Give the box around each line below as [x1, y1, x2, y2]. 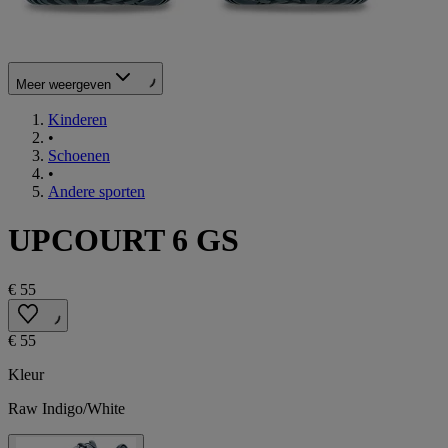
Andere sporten [48, 182, 145, 200]
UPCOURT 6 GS [8, 222, 239, 259]
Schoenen [48, 146, 110, 164]
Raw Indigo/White [8, 399, 125, 417]
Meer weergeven [16, 76, 111, 92]
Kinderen [48, 110, 107, 128]
